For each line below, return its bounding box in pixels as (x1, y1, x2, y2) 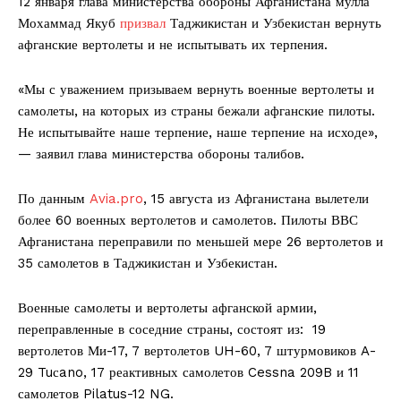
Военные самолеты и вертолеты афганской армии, (18, 299, 317, 316)
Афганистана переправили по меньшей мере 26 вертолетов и (18, 233, 383, 250)
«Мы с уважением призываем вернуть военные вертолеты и (18, 81, 374, 98)
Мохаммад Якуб (18, 14, 120, 31)
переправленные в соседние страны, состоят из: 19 (18, 320, 326, 337)
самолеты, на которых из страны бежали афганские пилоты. (18, 102, 375, 119)
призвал (120, 14, 170, 31)
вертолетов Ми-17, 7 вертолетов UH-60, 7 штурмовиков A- (18, 342, 376, 359)
